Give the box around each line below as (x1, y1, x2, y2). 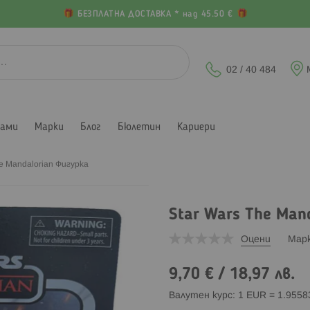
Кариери (177, 121, 215, 133)
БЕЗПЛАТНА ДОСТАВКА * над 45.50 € (74, 10, 236, 19)
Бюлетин (118, 121, 161, 133)
